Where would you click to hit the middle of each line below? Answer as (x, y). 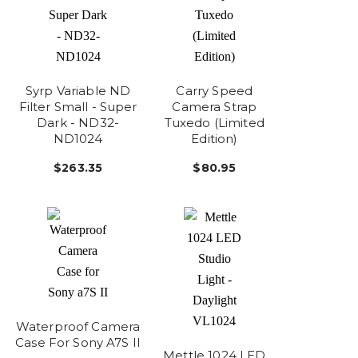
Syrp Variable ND (78, 91)
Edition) (215, 139)
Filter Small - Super (78, 107)
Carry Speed (215, 91)
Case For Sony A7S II (78, 342)
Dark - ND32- (78, 123)
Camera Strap (215, 107)
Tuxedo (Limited (214, 123)
